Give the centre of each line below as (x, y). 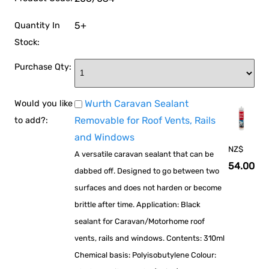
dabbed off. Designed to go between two (147, 171)
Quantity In (38, 25)
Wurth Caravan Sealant (137, 103)
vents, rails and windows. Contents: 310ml (150, 238)
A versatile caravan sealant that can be (144, 154)
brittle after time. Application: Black (138, 204)
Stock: (27, 42)
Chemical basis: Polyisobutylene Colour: (146, 255)
